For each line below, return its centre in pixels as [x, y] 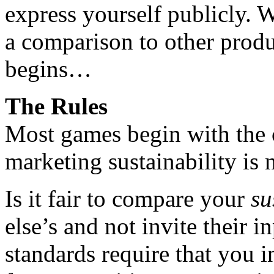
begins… [48, 68]
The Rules [56, 106]
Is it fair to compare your [128, 198]
